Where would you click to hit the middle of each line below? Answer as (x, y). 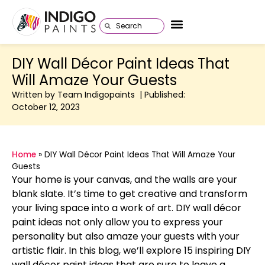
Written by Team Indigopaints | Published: (98, 95)
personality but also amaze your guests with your (126, 237)
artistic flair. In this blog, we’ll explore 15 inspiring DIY (131, 251)
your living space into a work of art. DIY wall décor (127, 208)
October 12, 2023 (46, 107)
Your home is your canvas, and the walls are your (125, 180)
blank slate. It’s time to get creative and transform (130, 194)
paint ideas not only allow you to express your (117, 222)
